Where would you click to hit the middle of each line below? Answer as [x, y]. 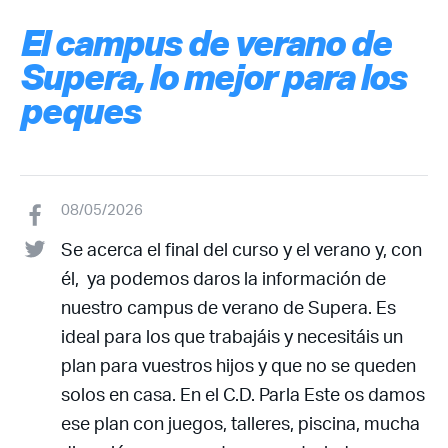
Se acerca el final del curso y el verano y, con [241, 249]
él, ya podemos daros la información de [223, 278]
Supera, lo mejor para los [213, 76]
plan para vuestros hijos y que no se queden [238, 365]
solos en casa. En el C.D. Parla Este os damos [242, 394]
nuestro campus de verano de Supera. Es [228, 307]
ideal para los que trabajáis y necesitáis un [231, 336]
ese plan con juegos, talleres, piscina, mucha [240, 423]
